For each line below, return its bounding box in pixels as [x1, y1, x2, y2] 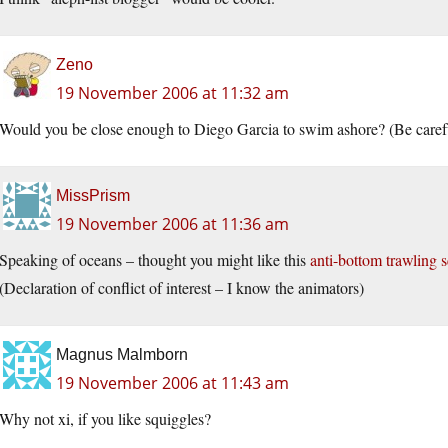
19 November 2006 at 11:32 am [56, 81, 289, 104]
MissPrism [56, 186, 130, 204]
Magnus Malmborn [56, 345, 188, 363]
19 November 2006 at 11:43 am [56, 371, 289, 394]
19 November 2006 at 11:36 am [56, 212, 289, 235]
